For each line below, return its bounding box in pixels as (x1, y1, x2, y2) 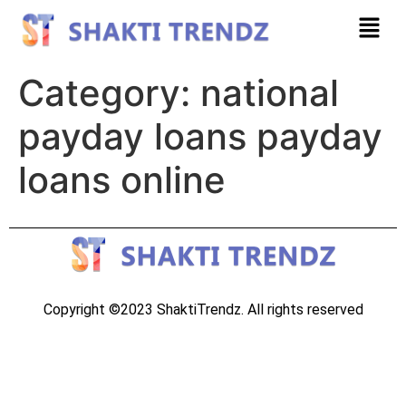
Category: (18, 70, 200, 115)
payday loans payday (18, 113, 382, 159)
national (200, 70, 339, 115)
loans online (18, 157, 226, 202)
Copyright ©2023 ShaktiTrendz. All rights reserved (43, 300, 363, 318)
